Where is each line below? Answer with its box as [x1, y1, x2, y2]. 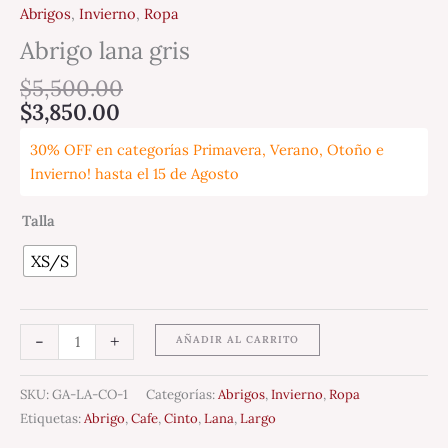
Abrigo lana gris [20, 34, 190, 65]
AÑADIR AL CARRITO [175, 333, 299, 347]
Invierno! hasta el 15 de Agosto [30, 163, 239, 183]
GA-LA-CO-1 [52, 385, 128, 403]
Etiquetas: [20, 409, 84, 427]
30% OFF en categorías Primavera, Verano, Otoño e [30, 139, 384, 159]
